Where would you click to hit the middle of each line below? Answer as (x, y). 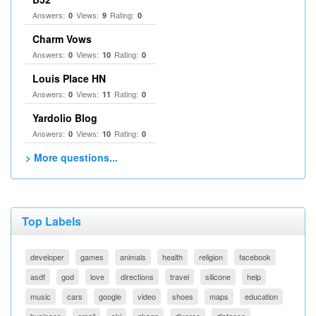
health (172, 257)
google (110, 296)
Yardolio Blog (65, 118)
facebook (255, 257)
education (261, 296)
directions (137, 276)
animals (133, 257)
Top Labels (51, 221)
